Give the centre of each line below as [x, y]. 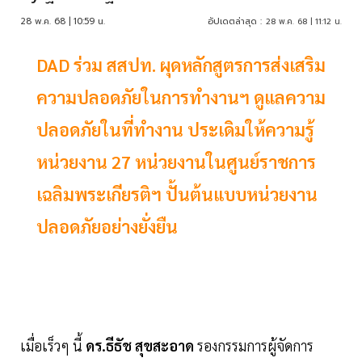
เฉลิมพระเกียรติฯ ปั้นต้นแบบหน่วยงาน [177, 194]
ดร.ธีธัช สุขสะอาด [140, 346]
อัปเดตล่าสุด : [235, 22]
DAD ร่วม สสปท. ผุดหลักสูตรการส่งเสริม [181, 65]
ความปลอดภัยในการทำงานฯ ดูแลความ [181, 97]
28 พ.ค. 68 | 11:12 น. [304, 22]
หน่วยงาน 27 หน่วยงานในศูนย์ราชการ [176, 162]
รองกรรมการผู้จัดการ [254, 346]
